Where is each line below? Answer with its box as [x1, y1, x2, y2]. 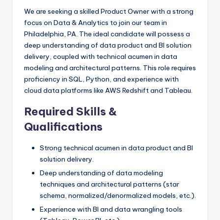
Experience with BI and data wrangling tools [40, 205, 182, 214]
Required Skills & [24, 105, 117, 118]
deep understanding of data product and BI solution [24, 41, 192, 50]
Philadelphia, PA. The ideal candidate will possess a [24, 29, 190, 38]
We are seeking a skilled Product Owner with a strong [24, 7, 193, 16]
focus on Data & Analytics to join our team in [24, 18, 167, 27]
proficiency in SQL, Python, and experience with [24, 75, 179, 83]
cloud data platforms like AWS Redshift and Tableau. [24, 86, 192, 95]
